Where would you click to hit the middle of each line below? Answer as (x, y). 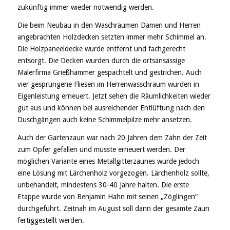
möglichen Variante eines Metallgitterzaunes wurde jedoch (108, 161)
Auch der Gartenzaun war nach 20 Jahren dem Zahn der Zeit (112, 138)
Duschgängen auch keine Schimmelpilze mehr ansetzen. (104, 120)
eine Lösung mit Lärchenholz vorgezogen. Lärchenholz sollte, (113, 173)
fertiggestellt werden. (51, 221)
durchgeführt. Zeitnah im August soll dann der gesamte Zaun (113, 209)
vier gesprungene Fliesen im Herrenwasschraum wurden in (108, 84)
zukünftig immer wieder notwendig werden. (85, 7)
